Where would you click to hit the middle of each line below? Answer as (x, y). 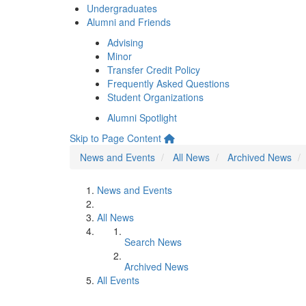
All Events (118, 280)
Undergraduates (122, 8)
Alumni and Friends (129, 22)
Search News (153, 242)
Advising (125, 42)
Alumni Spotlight (142, 117)
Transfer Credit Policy (154, 70)
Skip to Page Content (115, 138)
